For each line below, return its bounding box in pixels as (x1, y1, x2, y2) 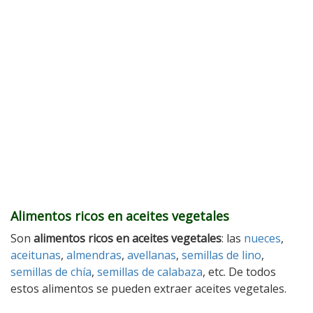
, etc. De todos (203, 263, 276, 279)
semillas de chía (10, 263, 92, 279)
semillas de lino (182, 247, 261, 263)
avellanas (127, 247, 176, 263)
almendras (66, 247, 122, 263)
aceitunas (10, 247, 61, 263)
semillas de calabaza (97, 263, 203, 279)
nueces (244, 230, 281, 246)
